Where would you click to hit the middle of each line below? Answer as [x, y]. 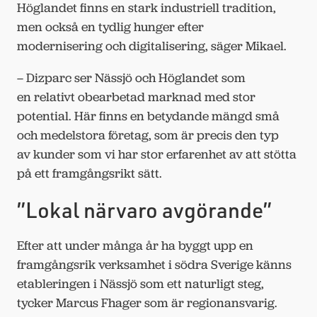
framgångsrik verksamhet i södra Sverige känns [154, 264]
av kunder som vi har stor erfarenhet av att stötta [157, 154]
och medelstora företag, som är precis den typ [148, 135]
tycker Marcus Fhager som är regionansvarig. [147, 302]
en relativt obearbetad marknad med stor [136, 97]
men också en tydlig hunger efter [110, 27]
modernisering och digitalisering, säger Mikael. [153, 46]
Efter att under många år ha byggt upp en [135, 245]
